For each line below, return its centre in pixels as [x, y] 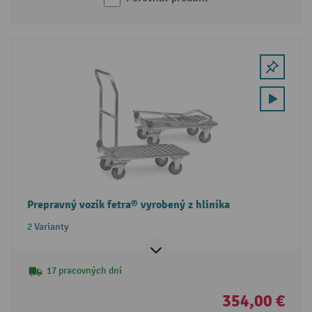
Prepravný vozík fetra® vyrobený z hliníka [128, 205]
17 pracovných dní [84, 271]
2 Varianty [48, 227]
